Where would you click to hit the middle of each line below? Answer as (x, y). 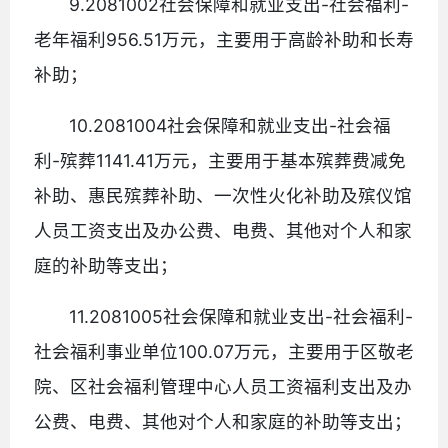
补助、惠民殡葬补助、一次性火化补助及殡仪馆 (223, 195)
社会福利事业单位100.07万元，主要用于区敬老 (224, 351)
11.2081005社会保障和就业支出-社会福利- (241, 316)
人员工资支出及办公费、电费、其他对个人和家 (223, 230)
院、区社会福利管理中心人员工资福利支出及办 (223, 386)
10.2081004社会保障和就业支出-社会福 (230, 125)
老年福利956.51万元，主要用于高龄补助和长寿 (224, 39)
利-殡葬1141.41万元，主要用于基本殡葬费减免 (220, 160)
